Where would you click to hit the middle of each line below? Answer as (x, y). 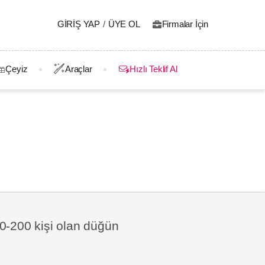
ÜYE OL (124, 24)
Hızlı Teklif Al (153, 69)
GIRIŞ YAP (79, 24)
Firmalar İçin (185, 24)
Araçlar (79, 69)
